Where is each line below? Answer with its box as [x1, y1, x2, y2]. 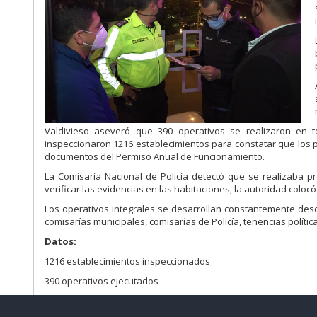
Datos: [45, 235, 77, 248]
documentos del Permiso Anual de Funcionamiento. [45, 150, 267, 163]
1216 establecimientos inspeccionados [45, 255, 211, 268]
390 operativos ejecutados [45, 275, 159, 288]
